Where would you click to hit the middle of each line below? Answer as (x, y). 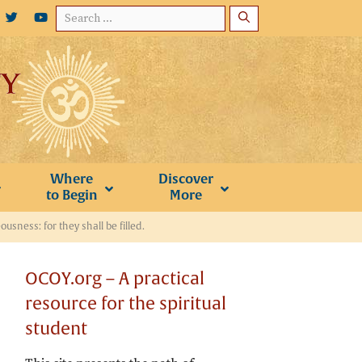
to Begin (72, 195)
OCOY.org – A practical (115, 279)
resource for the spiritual (126, 304)
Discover (185, 179)
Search (80, 16)
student (56, 329)
